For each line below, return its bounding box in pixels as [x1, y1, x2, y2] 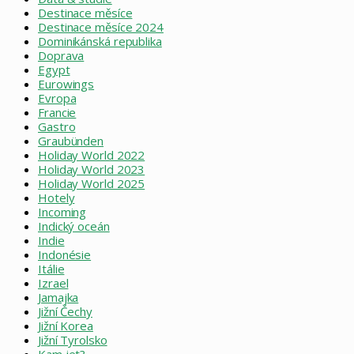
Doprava [38, 47, 85, 64]
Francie [38, 104, 77, 121]
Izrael [38, 275, 69, 292]
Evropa [38, 90, 77, 107]
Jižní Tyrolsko [38, 332, 107, 348]
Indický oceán [38, 218, 110, 235]
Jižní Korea [38, 318, 93, 334]
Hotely [38, 190, 75, 206]
